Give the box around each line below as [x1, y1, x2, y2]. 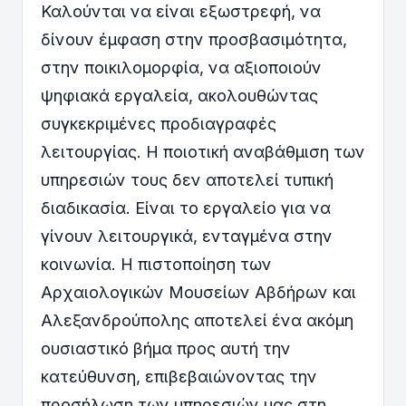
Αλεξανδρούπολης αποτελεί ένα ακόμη [41, 310, 353, 330]
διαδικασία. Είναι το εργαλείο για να [41, 198, 331, 217]
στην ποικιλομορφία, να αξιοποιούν [41, 57, 322, 77]
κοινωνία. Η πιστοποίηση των [41, 254, 272, 274]
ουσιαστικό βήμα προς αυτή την [41, 338, 291, 358]
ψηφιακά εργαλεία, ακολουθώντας [41, 85, 318, 105]
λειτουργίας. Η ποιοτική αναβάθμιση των [41, 141, 365, 161]
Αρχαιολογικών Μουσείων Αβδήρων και [41, 282, 356, 302]
